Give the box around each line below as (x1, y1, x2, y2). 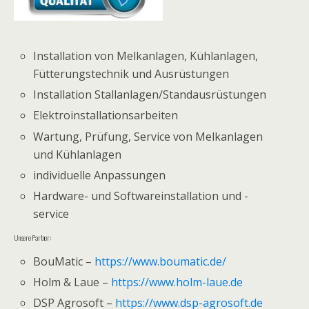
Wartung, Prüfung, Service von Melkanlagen (33, 128, 263, 144)
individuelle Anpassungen (33, 167, 166, 183)
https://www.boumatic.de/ (94, 253, 227, 269)
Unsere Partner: (14, 231, 51, 243)
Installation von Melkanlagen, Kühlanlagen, (33, 48, 259, 63)
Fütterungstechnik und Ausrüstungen (33, 66, 230, 81)
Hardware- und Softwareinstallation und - (33, 188, 249, 203)
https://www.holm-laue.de (111, 275, 243, 290)
